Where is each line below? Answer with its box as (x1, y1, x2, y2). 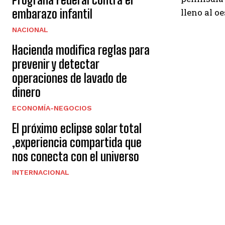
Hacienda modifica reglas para (12, 43, 150, 57)
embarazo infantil (12, 7, 92, 21)
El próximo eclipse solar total (12, 121, 142, 136)
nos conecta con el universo (12, 149, 139, 164)
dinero (12, 85, 41, 99)
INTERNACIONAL (12, 168, 69, 176)
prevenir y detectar (12, 57, 99, 71)
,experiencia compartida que (12, 135, 142, 150)
